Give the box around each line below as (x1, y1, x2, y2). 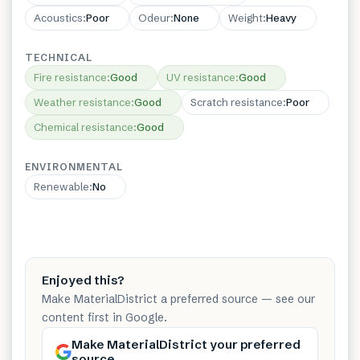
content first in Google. (42, 309, 167, 325)
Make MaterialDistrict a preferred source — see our (42, 291, 315, 306)
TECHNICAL (25, 51, 92, 63)
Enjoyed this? (42, 272, 125, 288)
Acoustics (34, 10, 83, 24)
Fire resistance (34, 70, 107, 84)
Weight (228, 10, 263, 24)
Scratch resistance (190, 95, 283, 108)
